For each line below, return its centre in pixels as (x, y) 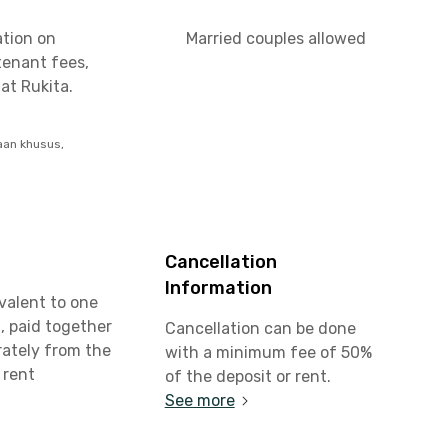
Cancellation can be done (260, 328)
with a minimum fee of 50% (268, 352)
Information (218, 288)
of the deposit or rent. (247, 376)
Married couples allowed (276, 38)
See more (199, 400)
